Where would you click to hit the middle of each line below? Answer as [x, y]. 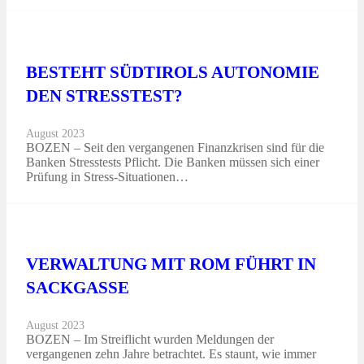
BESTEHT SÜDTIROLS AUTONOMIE [173, 71]
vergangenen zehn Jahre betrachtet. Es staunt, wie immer [171, 353]
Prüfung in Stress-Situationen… [107, 176]
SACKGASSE [78, 287]
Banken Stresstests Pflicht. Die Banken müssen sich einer [173, 162]
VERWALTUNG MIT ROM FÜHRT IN [171, 263]
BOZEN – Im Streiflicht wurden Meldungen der [150, 339]
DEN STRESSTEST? [104, 95]
